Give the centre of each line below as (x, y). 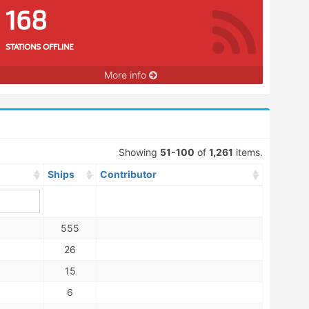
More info (126, 75)
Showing (139, 152)
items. (248, 152)
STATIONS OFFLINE (39, 47)
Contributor (128, 174)
